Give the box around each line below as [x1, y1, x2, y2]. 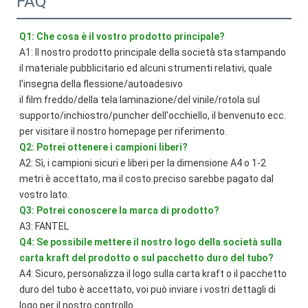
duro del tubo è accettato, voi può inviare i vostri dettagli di [19, 284, 276, 296]
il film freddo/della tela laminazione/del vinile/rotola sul [19, 94, 260, 106]
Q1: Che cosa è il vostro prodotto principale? [19, 31, 225, 43]
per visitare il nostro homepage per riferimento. [19, 126, 227, 137]
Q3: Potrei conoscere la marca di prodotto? [19, 205, 219, 217]
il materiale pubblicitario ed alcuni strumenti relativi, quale [19, 63, 272, 74]
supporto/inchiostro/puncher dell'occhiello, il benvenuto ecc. [19, 110, 286, 122]
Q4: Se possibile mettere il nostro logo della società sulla [19, 236, 282, 248]
